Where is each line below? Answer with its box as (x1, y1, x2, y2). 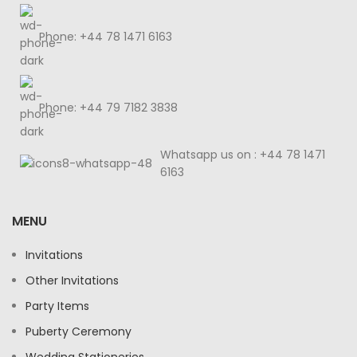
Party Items (25, 297, 89, 314)
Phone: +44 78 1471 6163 (39, 28, 172, 45)
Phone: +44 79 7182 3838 (39, 99, 178, 116)
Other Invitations (25, 272, 119, 288)
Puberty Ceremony (25, 323, 131, 339)
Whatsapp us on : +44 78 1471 (160, 146, 325, 163)
